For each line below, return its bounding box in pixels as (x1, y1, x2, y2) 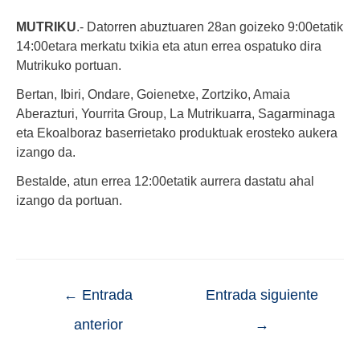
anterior (73, 317, 123, 333)
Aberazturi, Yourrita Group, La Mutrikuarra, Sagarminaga (16, 105, 335, 121)
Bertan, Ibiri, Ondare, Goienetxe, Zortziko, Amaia (16, 86, 290, 101)
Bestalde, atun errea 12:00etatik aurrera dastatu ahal (16, 173, 314, 188)
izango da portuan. (16, 192, 122, 207)
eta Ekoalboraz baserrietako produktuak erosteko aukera (16, 125, 337, 140)
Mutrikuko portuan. (16, 57, 121, 72)
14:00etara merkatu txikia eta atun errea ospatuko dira (16, 38, 321, 53)
